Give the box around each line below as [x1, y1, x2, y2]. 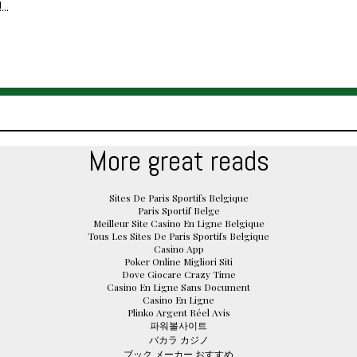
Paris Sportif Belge [137, 203, 220, 217]
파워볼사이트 [150, 318, 207, 331]
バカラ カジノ [148, 332, 209, 346]
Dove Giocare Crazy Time [121, 267, 236, 280]
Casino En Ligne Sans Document [107, 280, 250, 293]
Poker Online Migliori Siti [124, 254, 233, 268]
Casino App [153, 241, 204, 255]
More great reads [88, 142, 269, 179]
